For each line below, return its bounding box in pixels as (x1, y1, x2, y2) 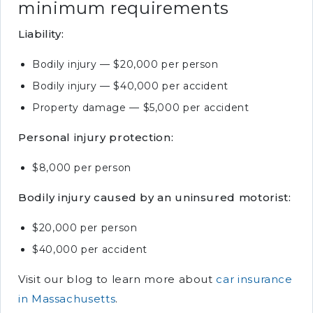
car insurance (216, 272, 293, 286)
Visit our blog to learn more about (18, 272, 217, 286)
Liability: (18, 27, 64, 41)
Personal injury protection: (18, 131, 174, 144)
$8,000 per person (32, 161, 131, 174)
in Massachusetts (18, 292, 116, 305)
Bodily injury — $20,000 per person (32, 58, 219, 71)
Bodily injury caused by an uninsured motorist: (18, 191, 291, 204)
